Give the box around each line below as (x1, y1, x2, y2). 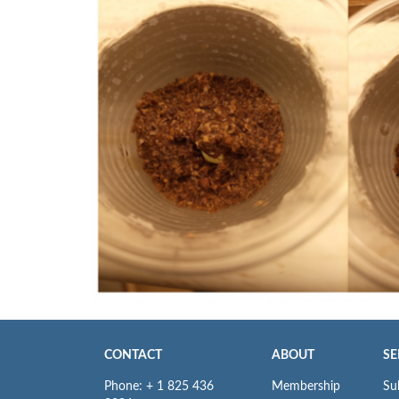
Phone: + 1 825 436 (104, 380, 214, 394)
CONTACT (104, 349, 162, 362)
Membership (271, 380, 340, 394)
